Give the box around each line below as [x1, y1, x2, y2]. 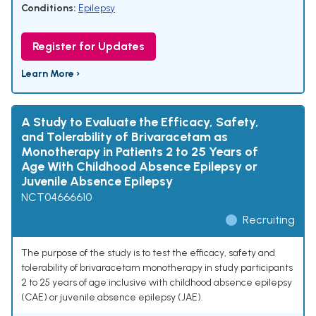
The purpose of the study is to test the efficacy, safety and [21, 247, 275, 260]
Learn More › [21, 68, 80, 80]
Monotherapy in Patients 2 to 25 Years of [21, 144, 258, 160]
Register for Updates [32, 39, 145, 54]
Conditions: [21, 2, 76, 15]
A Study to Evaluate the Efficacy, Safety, [21, 114, 259, 130]
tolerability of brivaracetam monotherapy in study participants [21, 262, 293, 274]
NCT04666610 [21, 190, 92, 205]
